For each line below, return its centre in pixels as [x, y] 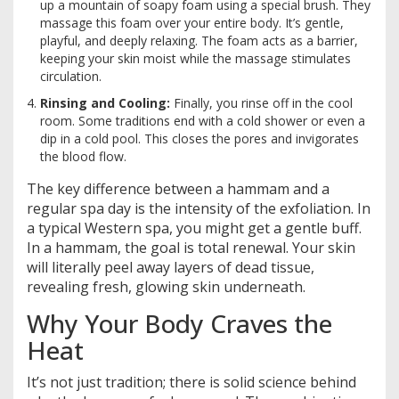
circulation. [71, 77]
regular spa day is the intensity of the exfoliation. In [199, 209]
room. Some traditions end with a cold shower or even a [203, 121]
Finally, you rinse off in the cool [261, 103]
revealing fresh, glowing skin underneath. [166, 287]
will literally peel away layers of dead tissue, [171, 268]
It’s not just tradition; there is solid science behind [191, 383]
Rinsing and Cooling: [105, 103]
